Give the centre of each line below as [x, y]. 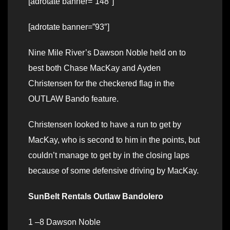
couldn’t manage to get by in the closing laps [109, 156]
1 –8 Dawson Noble [64, 222]
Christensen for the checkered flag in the [101, 84]
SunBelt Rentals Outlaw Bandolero [96, 197]
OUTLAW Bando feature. [73, 99]
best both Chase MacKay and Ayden [94, 68]
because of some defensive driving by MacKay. [113, 171]
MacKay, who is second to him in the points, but [114, 140]
